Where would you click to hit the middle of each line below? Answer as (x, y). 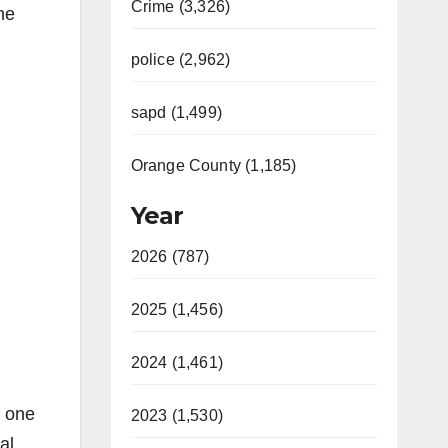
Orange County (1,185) (213, 165)
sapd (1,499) (176, 112)
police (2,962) (180, 59)
